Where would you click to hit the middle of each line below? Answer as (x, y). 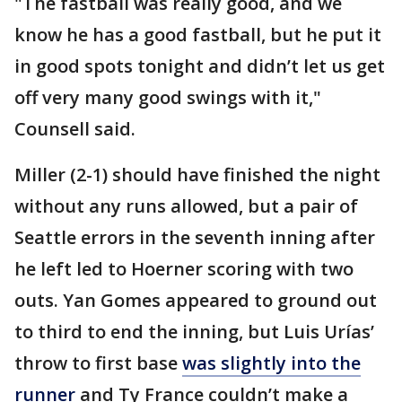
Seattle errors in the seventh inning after (195, 237)
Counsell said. (75, 129)
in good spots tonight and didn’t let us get (200, 66)
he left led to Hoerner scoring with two (184, 269)
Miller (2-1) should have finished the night (197, 175)
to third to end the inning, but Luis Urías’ (194, 332)
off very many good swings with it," (168, 97)
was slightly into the (271, 363)
